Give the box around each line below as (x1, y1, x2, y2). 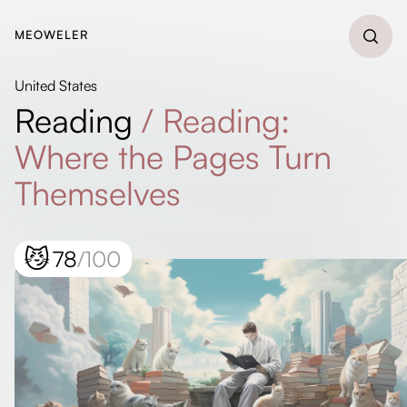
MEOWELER (15, 27, 89, 42)
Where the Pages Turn (15, 136, 332, 177)
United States (15, 76, 97, 94)
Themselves (15, 173, 181, 213)
